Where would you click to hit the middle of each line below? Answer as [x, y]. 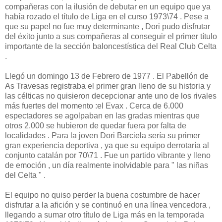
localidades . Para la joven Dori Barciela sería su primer [103, 135]
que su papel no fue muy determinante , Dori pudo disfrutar [108, 26]
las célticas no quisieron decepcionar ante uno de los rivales [111, 96]
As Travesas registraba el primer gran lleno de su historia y [108, 86]
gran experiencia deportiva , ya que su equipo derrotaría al [107, 145]
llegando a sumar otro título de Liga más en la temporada [105, 215]
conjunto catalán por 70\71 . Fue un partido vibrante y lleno [108, 155]
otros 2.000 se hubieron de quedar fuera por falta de [96, 125]
